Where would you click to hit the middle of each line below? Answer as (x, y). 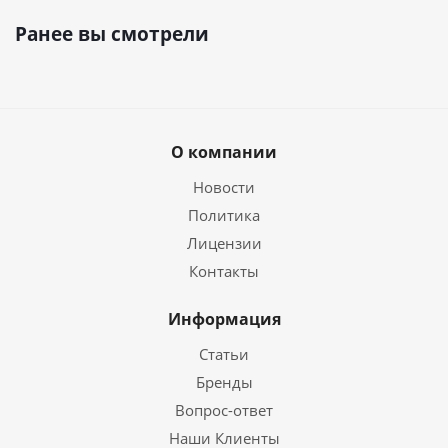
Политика (224, 215)
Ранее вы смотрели (112, 34)
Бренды (224, 382)
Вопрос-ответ (224, 410)
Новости (224, 187)
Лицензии (224, 243)
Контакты (224, 271)
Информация (224, 319)
